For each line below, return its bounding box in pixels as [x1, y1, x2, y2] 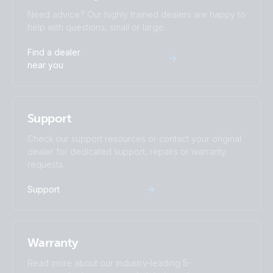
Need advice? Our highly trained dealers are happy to [27, 9, 246, 19]
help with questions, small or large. [27, 22, 165, 32]
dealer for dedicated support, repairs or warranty [27, 146, 226, 157]
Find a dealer [27, 47, 80, 57]
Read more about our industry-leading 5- [27, 258, 191, 268]
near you [27, 60, 63, 70]
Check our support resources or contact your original [27, 133, 241, 144]
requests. [27, 159, 65, 169]
